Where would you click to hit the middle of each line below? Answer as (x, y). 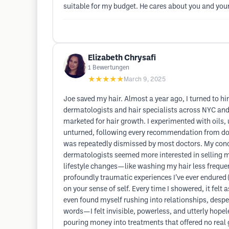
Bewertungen (111, 68)
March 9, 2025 (145, 79)
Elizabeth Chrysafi (122, 58)
